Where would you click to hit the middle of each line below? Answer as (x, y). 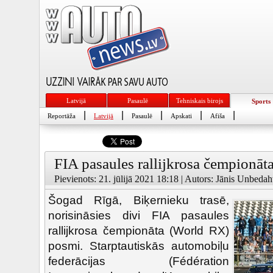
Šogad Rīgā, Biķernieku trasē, (139, 200)
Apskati (181, 116)
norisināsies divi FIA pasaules (139, 215)
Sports (261, 101)
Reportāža (62, 116)
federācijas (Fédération (139, 261)
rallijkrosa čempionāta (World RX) (139, 231)
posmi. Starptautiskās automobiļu (139, 246)
